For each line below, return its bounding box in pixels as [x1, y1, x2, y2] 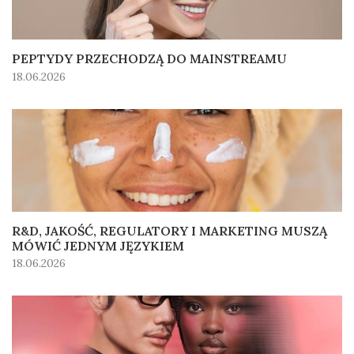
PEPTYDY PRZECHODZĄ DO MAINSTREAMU [12, 51, 287, 67]
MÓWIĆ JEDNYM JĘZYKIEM [12, 237, 184, 254]
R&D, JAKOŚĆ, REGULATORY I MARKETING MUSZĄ [12, 222, 327, 239]
